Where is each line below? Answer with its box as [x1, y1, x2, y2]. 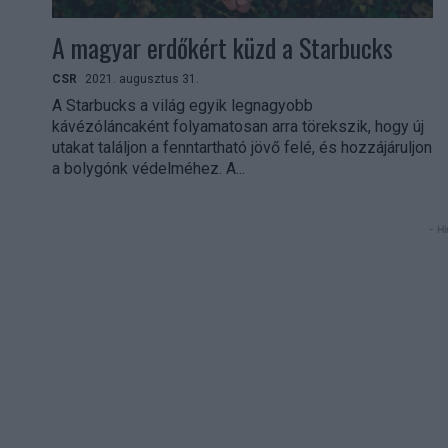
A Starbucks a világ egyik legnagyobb [52, 95, 313, 115]
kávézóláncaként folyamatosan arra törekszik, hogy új [52, 116, 424, 136]
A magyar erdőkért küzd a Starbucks [52, 27, 393, 67]
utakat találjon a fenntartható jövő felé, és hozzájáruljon [52, 137, 432, 157]
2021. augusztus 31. [85, 71, 199, 86]
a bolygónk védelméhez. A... [52, 158, 245, 178]
